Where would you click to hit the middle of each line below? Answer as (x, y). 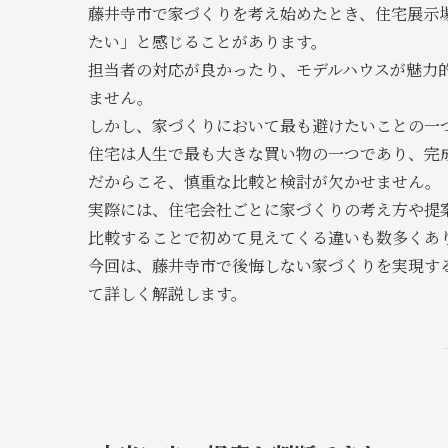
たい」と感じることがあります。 (207, 42)
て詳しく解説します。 (167, 294)
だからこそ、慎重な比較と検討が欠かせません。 (264, 182)
